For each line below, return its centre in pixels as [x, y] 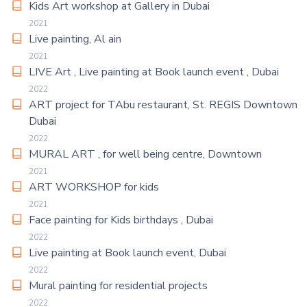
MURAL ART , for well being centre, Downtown [145, 154]
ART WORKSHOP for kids [94, 187]
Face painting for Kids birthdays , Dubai [121, 220]
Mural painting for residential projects [118, 286]
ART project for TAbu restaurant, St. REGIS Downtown [163, 105]
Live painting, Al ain [75, 39]
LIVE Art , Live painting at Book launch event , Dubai [154, 72]
